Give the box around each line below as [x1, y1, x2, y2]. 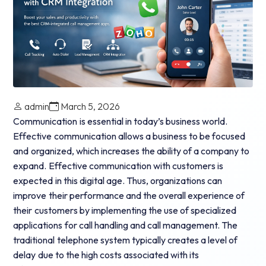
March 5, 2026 [61, 100, 121, 113]
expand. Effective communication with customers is [13, 160, 223, 172]
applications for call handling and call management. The [13, 219, 238, 232]
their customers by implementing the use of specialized [13, 204, 237, 217]
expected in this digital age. [13, 175, 126, 187]
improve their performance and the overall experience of [13, 189, 245, 202]
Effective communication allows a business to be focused [13, 130, 246, 142]
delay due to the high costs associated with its [13, 249, 199, 261]
